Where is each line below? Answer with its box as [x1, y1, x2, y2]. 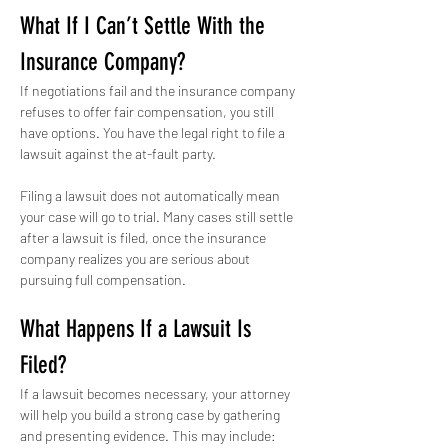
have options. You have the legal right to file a [20, 124, 288, 141]
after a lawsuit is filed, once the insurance [20, 229, 269, 246]
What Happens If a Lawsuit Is [20, 315, 257, 343]
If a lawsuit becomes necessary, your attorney [20, 385, 293, 402]
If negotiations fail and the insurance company [20, 82, 298, 99]
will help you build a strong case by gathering [20, 406, 283, 423]
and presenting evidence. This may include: [20, 427, 276, 444]
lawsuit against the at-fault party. [20, 145, 216, 162]
